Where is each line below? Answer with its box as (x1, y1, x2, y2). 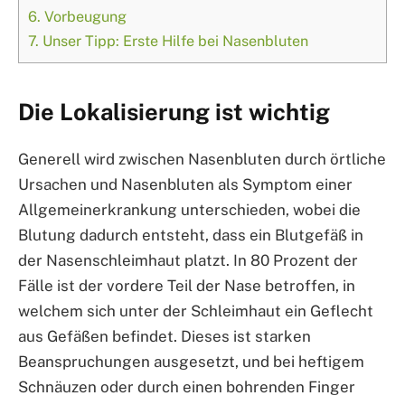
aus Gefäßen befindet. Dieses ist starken (18, 326, 311, 345)
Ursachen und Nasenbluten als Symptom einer (18, 174, 353, 193)
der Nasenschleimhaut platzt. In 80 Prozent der (18, 250, 358, 269)
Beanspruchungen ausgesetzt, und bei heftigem (18, 352, 364, 371)
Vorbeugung (41, 8, 127, 26)
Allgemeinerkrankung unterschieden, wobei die (18, 200, 361, 219)
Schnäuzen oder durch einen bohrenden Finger (18, 377, 355, 396)
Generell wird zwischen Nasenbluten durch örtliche (18, 149, 386, 168)
